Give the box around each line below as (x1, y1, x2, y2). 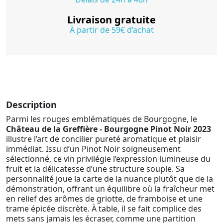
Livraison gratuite (67, 12, 156, 26)
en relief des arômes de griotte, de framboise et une (6, 193, 203, 204)
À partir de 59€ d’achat (69, 24, 154, 35)
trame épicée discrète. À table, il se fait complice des (6, 203, 202, 214)
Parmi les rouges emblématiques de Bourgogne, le (6, 113, 197, 124)
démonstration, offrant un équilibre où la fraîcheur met (6, 183, 215, 194)
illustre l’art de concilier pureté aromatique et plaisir (6, 133, 201, 144)
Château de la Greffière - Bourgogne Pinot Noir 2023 (6, 123, 211, 134)
